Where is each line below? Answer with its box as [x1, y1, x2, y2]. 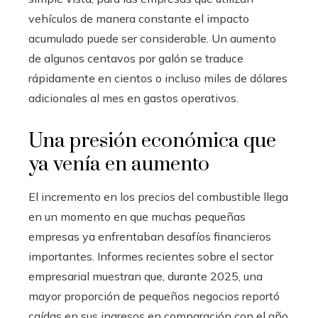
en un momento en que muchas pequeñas [28, 209, 246, 224]
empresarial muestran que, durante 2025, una [28, 268, 263, 283]
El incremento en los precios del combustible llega [28, 189, 288, 204]
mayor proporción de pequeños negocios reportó [28, 288, 280, 303]
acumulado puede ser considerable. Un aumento [28, 31, 276, 45]
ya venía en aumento [28, 151, 209, 177]
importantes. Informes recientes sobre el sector [28, 248, 273, 263]
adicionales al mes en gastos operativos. [28, 90, 238, 105]
